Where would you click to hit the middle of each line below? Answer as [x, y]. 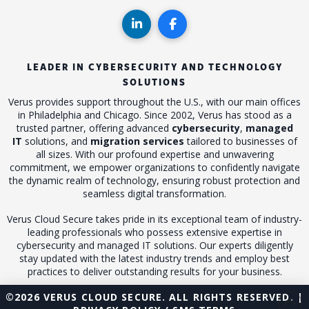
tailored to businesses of [240, 141]
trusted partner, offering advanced [94, 128]
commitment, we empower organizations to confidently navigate [154, 167]
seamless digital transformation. [154, 193]
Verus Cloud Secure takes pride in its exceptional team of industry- [154, 219]
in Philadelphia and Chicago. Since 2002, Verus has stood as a [154, 114]
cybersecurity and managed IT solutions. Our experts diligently [154, 246]
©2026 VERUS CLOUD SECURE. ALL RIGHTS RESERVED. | [154, 297]
